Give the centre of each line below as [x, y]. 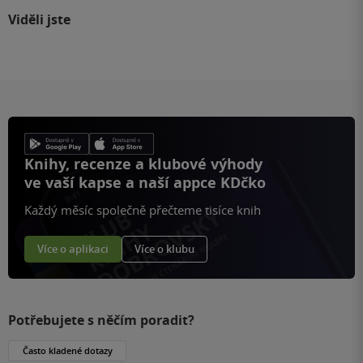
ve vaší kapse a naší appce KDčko [145, 182]
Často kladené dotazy [67, 350]
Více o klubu [164, 248]
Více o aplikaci [73, 248]
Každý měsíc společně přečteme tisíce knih [143, 209]
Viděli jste [39, 19]
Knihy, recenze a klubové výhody [143, 164]
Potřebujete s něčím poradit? [101, 320]
